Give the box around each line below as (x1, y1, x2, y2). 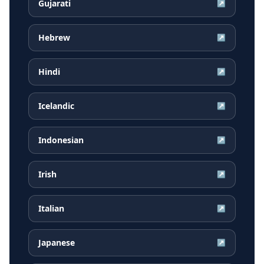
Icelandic (38, 100, 74, 112)
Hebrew (38, 32, 70, 44)
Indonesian (38, 134, 84, 146)
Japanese (38, 237, 75, 249)
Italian (38, 203, 64, 214)
